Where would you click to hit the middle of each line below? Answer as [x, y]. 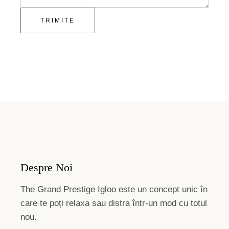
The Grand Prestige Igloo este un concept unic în [114, 189]
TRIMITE [58, 20]
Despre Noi [47, 167]
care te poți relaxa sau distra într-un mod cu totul [114, 203]
